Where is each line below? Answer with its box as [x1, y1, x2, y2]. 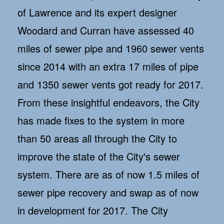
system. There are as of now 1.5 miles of [17, 167, 199, 182]
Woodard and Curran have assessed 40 [17, 23, 194, 38]
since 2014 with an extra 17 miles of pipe [17, 59, 198, 74]
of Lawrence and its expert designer [17, 5, 177, 20]
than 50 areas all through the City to [17, 131, 177, 146]
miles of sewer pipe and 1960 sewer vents [17, 41, 204, 56]
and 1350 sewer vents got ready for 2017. [17, 77, 203, 92]
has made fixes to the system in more [17, 113, 184, 128]
